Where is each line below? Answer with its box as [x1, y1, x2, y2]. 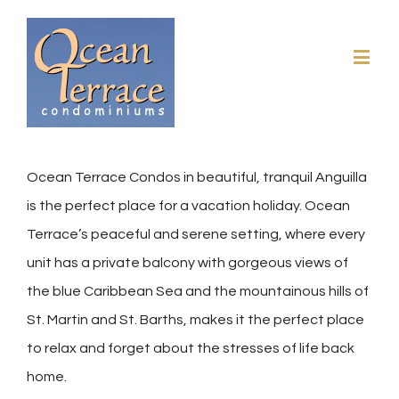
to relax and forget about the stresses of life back [27, 341, 354, 355]
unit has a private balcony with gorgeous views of [27, 256, 348, 270]
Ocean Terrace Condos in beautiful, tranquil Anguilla [27, 170, 367, 184]
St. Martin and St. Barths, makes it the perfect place [27, 313, 364, 327]
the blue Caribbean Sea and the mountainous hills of [27, 284, 369, 298]
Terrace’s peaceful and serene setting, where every [27, 227, 365, 241]
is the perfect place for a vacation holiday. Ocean [27, 199, 350, 213]
